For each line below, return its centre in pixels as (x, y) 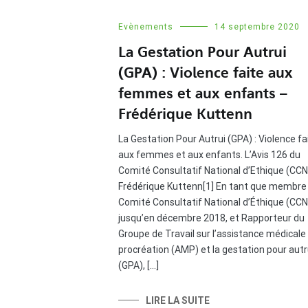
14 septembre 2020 (257, 26)
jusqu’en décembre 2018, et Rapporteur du (211, 218)
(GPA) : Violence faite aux (206, 73)
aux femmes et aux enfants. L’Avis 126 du (209, 154)
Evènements (146, 26)
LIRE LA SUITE (178, 300)
